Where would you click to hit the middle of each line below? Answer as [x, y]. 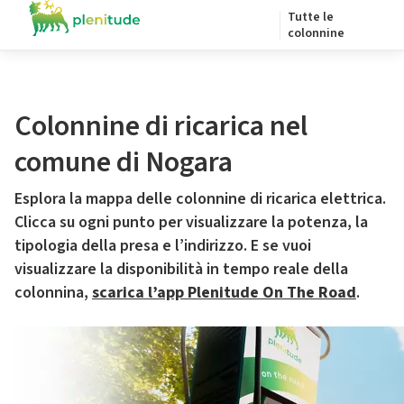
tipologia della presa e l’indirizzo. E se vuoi [163, 246]
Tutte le [311, 17]
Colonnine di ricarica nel [161, 126]
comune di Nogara [124, 162]
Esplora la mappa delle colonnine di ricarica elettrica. [200, 199]
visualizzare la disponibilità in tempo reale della [181, 269]
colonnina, [53, 293]
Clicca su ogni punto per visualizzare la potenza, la [191, 222]
